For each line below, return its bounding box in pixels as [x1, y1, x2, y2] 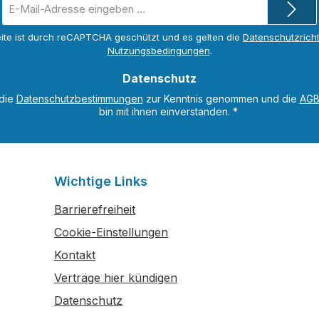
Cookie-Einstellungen [54, 225, 168, 240]
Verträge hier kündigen [54, 271, 177, 286]
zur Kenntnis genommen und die [142, 93, 300, 105]
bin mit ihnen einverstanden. [98, 105, 233, 118]
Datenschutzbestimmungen [16, 93, 143, 105]
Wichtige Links [54, 174, 147, 189]
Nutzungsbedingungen [107, 45, 210, 57]
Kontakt [54, 248, 95, 263]
